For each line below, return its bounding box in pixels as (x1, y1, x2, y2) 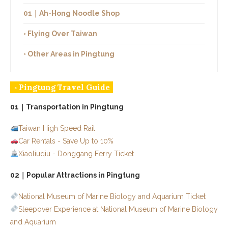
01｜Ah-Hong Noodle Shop (23, 9, 120, 17)
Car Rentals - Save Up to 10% (18, 136, 113, 145)
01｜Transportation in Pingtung (10, 102, 124, 111)
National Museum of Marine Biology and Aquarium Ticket (18, 192, 206, 201)
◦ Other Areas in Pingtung (23, 49, 115, 58)
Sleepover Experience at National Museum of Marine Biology (18, 205, 218, 213)
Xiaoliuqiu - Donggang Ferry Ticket (18, 149, 134, 158)
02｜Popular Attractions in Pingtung (10, 170, 140, 179)
